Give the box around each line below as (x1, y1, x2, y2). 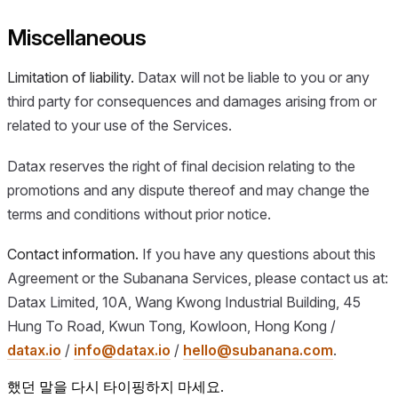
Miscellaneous (7, 23, 146, 51)
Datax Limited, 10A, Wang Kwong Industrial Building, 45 (7, 293, 361, 312)
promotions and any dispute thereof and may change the (7, 180, 370, 199)
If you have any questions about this (139, 245, 376, 264)
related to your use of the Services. (7, 116, 232, 135)
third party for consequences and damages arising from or (7, 92, 377, 111)
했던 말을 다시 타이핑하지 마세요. (7, 379, 224, 395)
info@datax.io (74, 341, 171, 360)
